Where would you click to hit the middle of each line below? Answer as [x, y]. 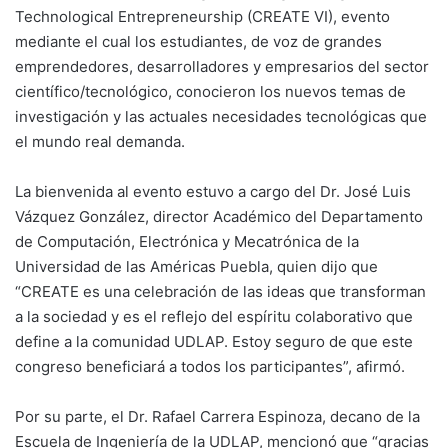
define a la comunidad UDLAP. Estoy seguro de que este [214, 341]
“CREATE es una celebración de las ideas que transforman [220, 291]
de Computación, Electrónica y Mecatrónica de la [187, 241]
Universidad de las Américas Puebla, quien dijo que [196, 266]
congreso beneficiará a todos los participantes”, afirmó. [210, 366]
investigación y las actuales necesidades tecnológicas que [221, 116]
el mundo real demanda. [100, 141]
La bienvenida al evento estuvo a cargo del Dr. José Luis [213, 191]
